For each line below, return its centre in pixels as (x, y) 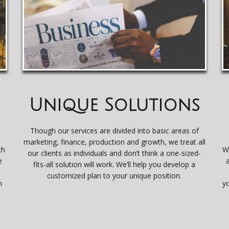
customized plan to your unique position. (114, 175)
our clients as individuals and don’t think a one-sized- (114, 153)
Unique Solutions (114, 105)
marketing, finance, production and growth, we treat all (114, 142)
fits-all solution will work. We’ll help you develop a (114, 164)
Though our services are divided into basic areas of (114, 130)
